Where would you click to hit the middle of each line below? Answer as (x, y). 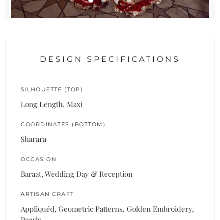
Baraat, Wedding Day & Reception (77, 174)
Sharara (34, 139)
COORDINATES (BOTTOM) (63, 124)
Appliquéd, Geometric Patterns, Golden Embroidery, (108, 208)
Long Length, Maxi (52, 104)
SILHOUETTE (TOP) (52, 89)
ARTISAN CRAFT (47, 194)
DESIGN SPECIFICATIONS (110, 59)
